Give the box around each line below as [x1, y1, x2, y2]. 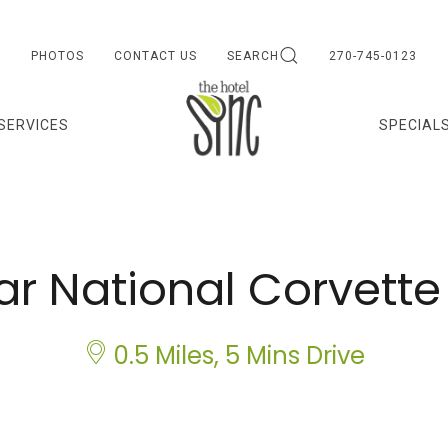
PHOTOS [31, 48, 84, 62]
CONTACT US [114, 48, 197, 62]
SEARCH [227, 48, 279, 62]
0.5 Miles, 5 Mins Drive [107, 338, 365, 372]
